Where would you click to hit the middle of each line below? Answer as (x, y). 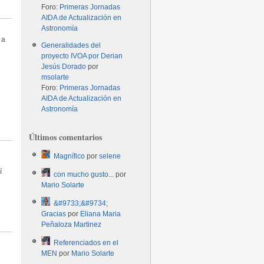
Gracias (54, 214)
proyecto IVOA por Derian (82, 56)
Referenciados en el (86, 243)
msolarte (55, 77)
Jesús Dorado (64, 67)
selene (110, 156)
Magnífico (70, 156)
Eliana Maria (101, 214)
